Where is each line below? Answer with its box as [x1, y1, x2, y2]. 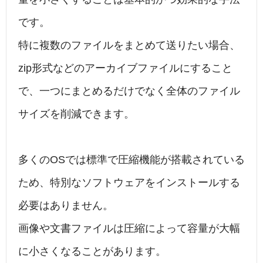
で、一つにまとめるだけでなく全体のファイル [18, 85, 240, 97]
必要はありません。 [18, 200, 113, 212]
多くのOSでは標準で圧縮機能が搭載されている [18, 154, 245, 166]
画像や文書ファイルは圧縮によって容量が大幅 [18, 222, 240, 235]
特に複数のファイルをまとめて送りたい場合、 [18, 39, 240, 52]
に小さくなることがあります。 [18, 245, 166, 258]
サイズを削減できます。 [18, 108, 134, 120]
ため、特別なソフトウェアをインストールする [18, 177, 240, 189]
